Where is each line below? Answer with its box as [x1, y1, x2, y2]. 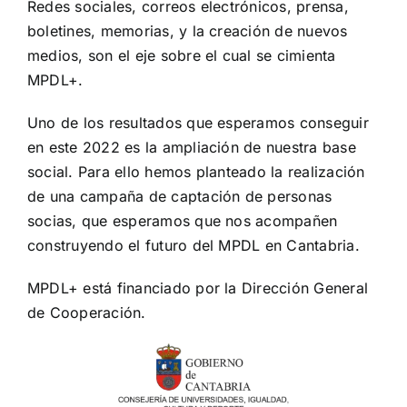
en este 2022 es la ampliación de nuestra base [27, 138, 356, 157]
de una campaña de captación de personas [27, 187, 333, 206]
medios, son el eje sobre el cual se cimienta [27, 46, 336, 65]
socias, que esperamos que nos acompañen [27, 212, 338, 231]
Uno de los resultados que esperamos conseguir [27, 114, 369, 133]
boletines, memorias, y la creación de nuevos [27, 22, 348, 41]
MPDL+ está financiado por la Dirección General [27, 279, 369, 298]
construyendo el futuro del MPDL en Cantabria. [27, 236, 360, 255]
